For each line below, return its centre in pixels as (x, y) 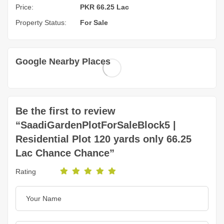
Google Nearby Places (63, 61)
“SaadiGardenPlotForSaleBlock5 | (96, 125)
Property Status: (41, 22)
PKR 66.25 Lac (104, 7)
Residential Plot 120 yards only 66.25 (103, 139)
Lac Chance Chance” (65, 153)
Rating (26, 171)
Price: (24, 7)
